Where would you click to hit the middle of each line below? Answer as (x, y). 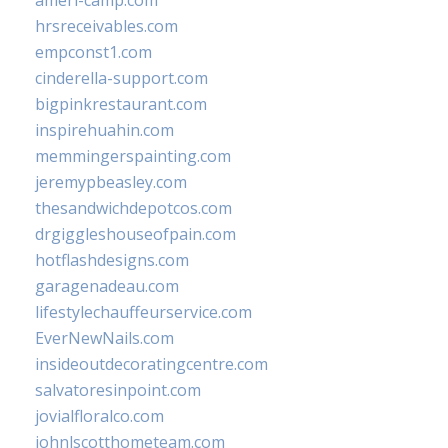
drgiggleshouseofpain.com (135, 234)
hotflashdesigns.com (112, 260)
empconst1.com (93, 52)
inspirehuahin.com (104, 130)
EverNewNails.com (104, 338)
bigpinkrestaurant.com (121, 104)
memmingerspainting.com (133, 156)
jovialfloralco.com (99, 416)
